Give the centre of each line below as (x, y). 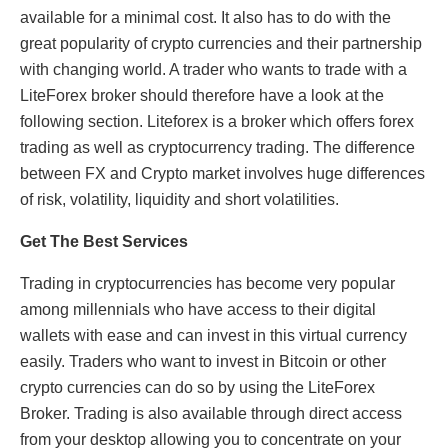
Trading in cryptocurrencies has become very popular (207, 284)
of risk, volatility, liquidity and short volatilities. (179, 200)
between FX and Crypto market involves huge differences (222, 174)
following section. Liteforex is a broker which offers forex (217, 122)
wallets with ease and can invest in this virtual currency (213, 336)
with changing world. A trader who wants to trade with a (213, 70)
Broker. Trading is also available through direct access (211, 414)
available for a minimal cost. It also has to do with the (205, 18)
